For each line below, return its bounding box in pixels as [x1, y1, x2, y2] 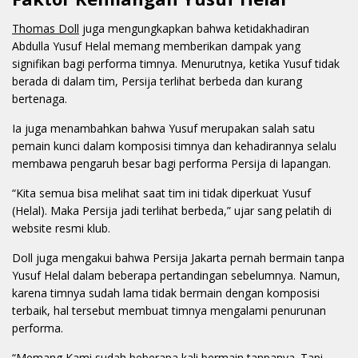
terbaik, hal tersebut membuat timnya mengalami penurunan [12, 303, 326, 319]
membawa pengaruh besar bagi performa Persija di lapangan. [12, 156, 331, 172]
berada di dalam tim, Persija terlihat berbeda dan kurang [12, 74, 302, 89]
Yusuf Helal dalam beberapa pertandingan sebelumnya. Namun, [12, 268, 340, 284]
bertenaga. [12, 91, 67, 107]
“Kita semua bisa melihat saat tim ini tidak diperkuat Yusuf [12, 185, 311, 201]
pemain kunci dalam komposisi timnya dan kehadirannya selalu [12, 138, 336, 154]
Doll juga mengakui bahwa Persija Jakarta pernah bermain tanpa [12, 250, 344, 266]
